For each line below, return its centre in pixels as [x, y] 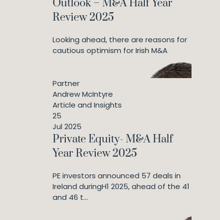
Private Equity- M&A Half [113, 139]
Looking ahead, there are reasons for [120, 40]
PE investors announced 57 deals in [117, 176]
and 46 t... [70, 197]
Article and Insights [87, 105]
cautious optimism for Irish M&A [110, 50]
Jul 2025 [67, 126]
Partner [66, 83]
